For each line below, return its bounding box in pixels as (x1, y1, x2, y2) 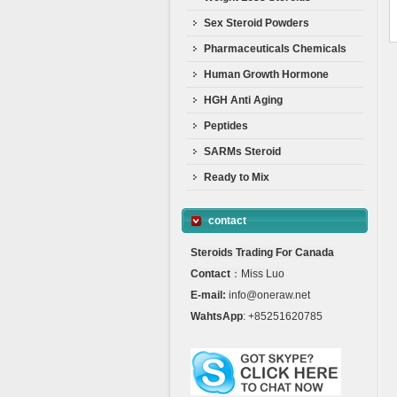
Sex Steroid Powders (204, 17, 309, 29)
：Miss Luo (230, 268, 284, 280)
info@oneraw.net (226, 289, 310, 301)
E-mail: (191, 289, 226, 301)
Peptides (204, 120, 248, 132)
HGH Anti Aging (204, 94, 283, 106)
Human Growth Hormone (204, 68, 329, 81)
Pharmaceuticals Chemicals (204, 43, 346, 55)
